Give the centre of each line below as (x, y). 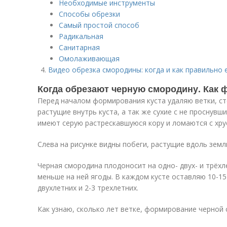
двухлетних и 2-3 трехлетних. (88, 188)
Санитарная (79, 47)
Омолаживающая (89, 59)
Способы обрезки (89, 14)
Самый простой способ (99, 25)
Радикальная (81, 36)
